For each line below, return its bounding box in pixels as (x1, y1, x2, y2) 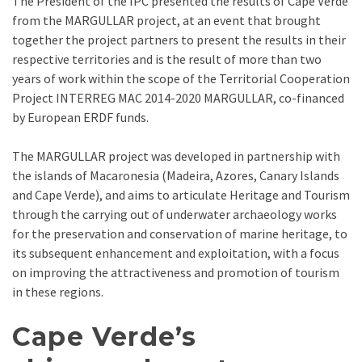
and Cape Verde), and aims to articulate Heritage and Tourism (12, 187, 350, 204)
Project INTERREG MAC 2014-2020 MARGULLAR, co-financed (12, 90, 344, 107)
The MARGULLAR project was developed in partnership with (12, 148, 340, 165)
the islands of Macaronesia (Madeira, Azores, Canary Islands (12, 167, 339, 184)
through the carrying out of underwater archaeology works (12, 206, 337, 223)
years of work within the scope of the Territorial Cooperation (12, 70, 350, 87)
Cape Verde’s (12, 321, 197, 353)
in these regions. (12, 284, 103, 301)
